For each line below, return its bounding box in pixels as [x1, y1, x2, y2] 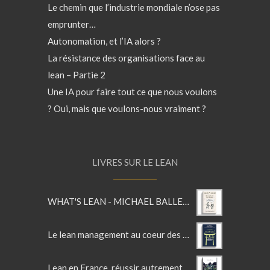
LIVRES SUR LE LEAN [92, 157, 178, 168]
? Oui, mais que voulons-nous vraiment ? [48, 103, 206, 114]
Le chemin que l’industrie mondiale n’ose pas [48, 2, 220, 13]
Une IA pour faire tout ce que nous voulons [48, 86, 217, 97]
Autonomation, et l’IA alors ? [48, 36, 161, 46]
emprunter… [48, 19, 96, 30]
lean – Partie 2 [48, 69, 105, 80]
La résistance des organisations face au [48, 52, 205, 63]
